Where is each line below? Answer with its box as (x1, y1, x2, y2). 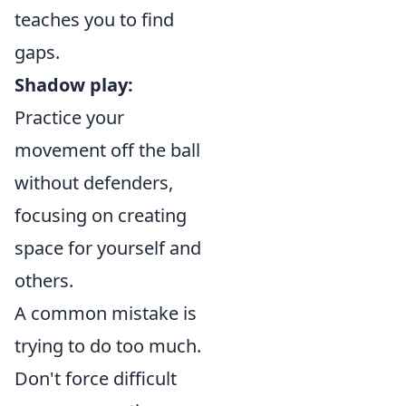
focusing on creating (14, 203, 187, 227)
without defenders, (14, 170, 173, 195)
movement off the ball (14, 138, 200, 162)
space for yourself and (14, 236, 201, 260)
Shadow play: (14, 72, 133, 97)
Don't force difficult (14, 366, 177, 391)
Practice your (14, 105, 124, 130)
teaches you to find (14, 7, 174, 32)
